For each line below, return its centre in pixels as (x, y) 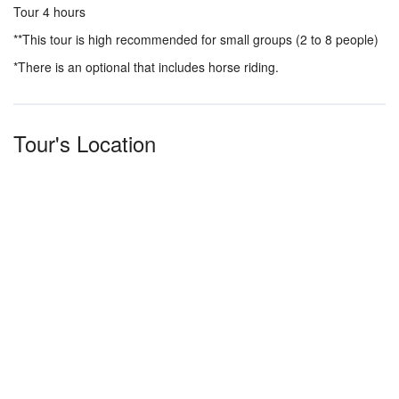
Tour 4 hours (49, 12)
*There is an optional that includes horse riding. (146, 67)
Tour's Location (85, 143)
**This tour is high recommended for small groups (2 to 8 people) (196, 39)
